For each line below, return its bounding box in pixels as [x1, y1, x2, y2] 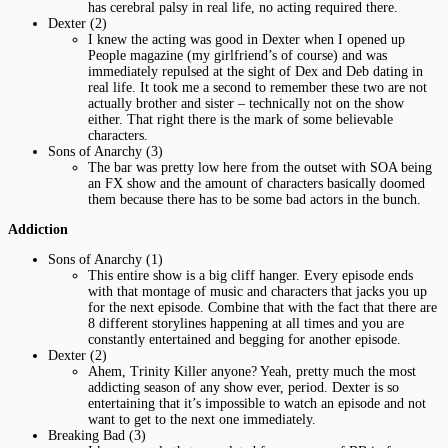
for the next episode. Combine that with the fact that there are [88, 299, 437, 315]
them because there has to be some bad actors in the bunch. [88, 191, 421, 207]
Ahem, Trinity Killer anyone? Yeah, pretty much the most [88, 363, 416, 379]
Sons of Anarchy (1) [48, 251, 163, 267]
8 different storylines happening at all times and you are [88, 315, 404, 331]
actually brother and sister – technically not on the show [88, 95, 404, 111]
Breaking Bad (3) [48, 427, 146, 443]
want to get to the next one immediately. [88, 411, 316, 427]
